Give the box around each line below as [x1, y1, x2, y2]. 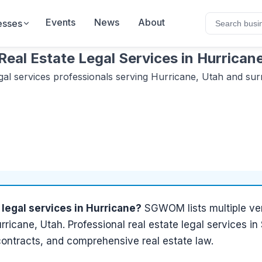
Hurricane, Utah [150, 71, 223, 82]
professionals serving [50, 71, 151, 82]
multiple [209, 202, 246, 214]
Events [45, 16, 75, 28]
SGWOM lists [144, 202, 209, 214]
